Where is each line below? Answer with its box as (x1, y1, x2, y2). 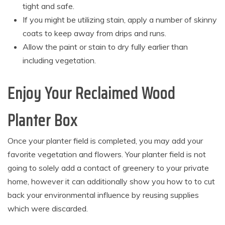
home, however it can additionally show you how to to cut (8, 176, 215, 187)
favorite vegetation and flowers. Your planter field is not (8, 149, 206, 160)
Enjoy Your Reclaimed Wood (8, 81, 175, 106)
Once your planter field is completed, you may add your (8, 136, 203, 146)
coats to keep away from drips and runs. (23, 28, 166, 39)
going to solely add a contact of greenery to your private (8, 163, 209, 173)
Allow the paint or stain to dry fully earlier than (23, 42, 188, 52)
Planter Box (8, 108, 77, 134)
